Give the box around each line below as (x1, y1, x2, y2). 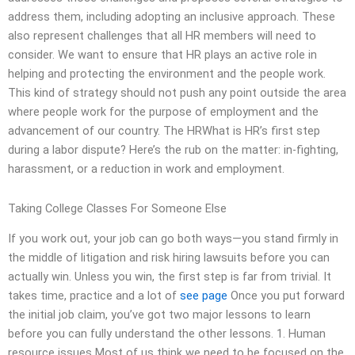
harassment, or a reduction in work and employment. (8, 162, 284, 177)
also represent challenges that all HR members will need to (8, 29, 316, 44)
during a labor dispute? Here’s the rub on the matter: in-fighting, (8, 143, 338, 158)
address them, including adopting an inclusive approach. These (8, 10, 335, 25)
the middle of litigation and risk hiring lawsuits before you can (8, 250, 330, 265)
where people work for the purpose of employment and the (8, 105, 319, 120)
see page (180, 288, 227, 303)
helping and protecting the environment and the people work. (8, 67, 326, 82)
